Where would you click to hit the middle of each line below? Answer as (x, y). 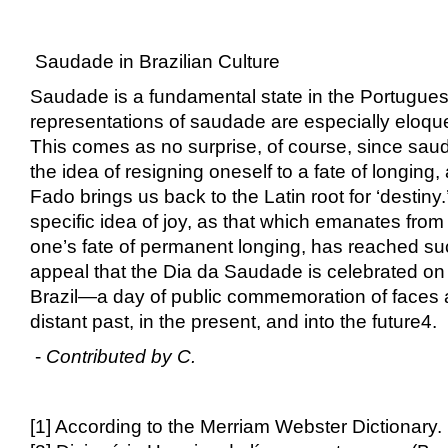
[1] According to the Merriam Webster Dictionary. (236, 426)
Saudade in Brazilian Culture (155, 61)
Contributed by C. (121, 356)
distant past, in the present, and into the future (225, 321)
